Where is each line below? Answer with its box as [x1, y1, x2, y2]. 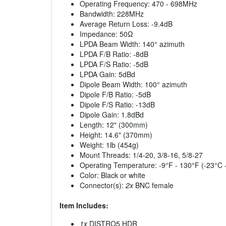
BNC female [133, 180, 174, 191]
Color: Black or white [80, 170, 145, 181]
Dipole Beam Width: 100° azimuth [80, 79, 187, 90]
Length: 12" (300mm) [80, 120, 148, 130]
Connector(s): [80, 180, 126, 191]
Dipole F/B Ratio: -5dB [80, 89, 151, 100]
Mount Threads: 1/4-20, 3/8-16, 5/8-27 [80, 150, 203, 160]
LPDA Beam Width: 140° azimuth [80, 39, 185, 49]
